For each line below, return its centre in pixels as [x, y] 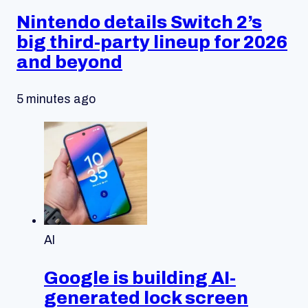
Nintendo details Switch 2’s [139, 22]
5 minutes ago [56, 99]
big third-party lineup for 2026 [152, 42]
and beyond [69, 62]
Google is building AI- [140, 277]
